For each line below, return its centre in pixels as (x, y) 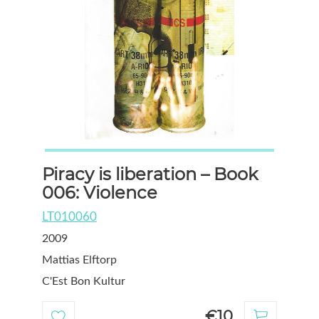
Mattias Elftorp (79, 260)
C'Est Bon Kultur (84, 281)
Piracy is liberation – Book (150, 174)
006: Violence (100, 192)
